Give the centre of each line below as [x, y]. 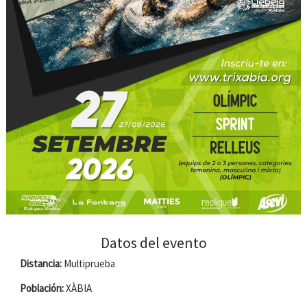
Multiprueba [89, 263]
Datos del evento [153, 242]
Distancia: [41, 263]
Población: [42, 288]
